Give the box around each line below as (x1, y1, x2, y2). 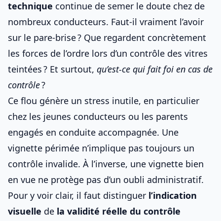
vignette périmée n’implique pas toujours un (8, 142, 194, 154)
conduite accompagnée (59, 126, 157, 138)
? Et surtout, (42, 63, 97, 75)
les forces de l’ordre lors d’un (8, 47, 130, 59)
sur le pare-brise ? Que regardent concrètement (8, 32, 206, 43)
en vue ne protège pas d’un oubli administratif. (8, 174, 204, 185)
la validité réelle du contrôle (57, 205, 181, 217)
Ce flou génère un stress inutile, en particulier (8, 95, 199, 107)
